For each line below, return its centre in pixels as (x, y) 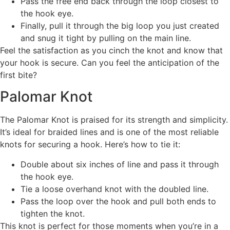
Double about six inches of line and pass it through (120, 164)
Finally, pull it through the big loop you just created (120, 25)
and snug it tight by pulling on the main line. (106, 38)
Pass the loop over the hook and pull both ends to (118, 201)
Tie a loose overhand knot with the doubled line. (114, 189)
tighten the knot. (53, 213)
